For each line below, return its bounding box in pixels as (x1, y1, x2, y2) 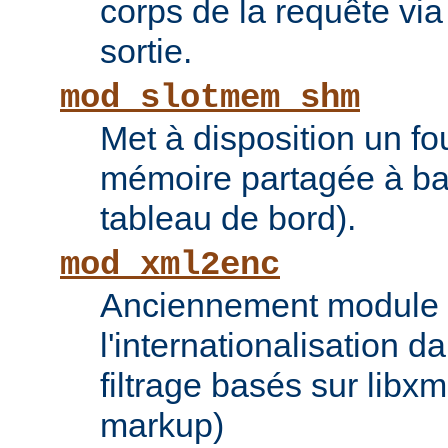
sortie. (100, 32, 192, 71)
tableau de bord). (100, 199, 356, 238)
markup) (100, 406, 224, 445)
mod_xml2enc (60, 246, 280, 285)
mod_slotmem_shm (60, 79, 360, 118)
